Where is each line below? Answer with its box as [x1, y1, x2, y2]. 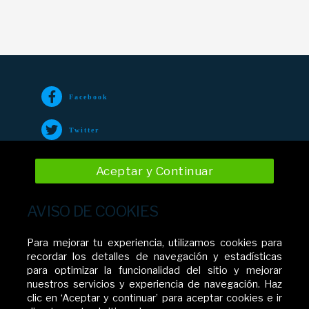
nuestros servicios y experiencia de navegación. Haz [27, 278, 282, 290]
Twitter [69, 126, 99, 134]
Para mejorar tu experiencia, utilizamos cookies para [27, 237, 282, 249]
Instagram [69, 192, 112, 200]
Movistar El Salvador [112, 286, 197, 297]
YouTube [69, 225, 106, 233]
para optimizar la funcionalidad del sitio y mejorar [27, 264, 282, 277]
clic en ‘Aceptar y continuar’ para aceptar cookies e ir [27, 292, 282, 304]
